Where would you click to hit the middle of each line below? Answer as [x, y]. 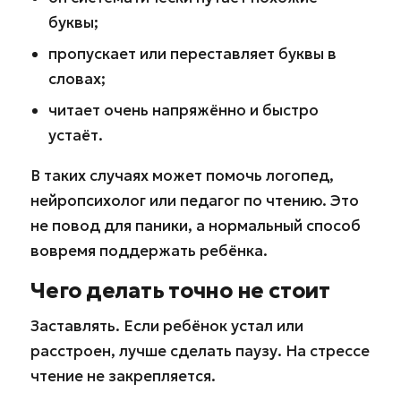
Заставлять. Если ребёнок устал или [167, 326]
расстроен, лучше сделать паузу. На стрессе [200, 351]
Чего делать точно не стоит [180, 290]
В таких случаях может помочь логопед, [182, 175]
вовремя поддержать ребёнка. [149, 250]
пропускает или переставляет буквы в [193, 53]
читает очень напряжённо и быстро [184, 110]
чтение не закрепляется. [123, 376]
